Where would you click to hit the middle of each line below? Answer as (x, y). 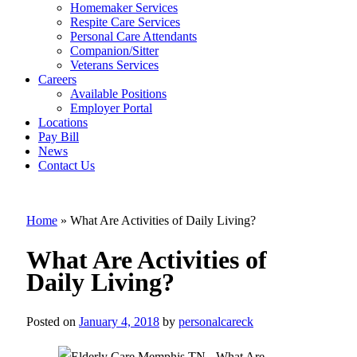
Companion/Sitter (114, 50)
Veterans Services (114, 65)
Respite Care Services (125, 22)
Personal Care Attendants (133, 36)
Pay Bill (59, 136)
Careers (57, 79)
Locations (63, 122)
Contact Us (67, 165)
